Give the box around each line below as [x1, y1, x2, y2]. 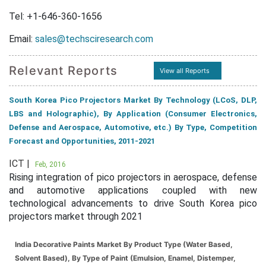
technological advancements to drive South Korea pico [9, 198, 257, 209]
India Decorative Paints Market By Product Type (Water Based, [15, 240, 233, 249]
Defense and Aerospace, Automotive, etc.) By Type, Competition [9, 123, 257, 132]
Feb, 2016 [35, 160, 66, 169]
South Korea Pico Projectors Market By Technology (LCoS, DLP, [9, 96, 257, 104]
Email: [9, 33, 35, 45]
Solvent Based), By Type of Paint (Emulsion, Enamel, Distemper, [15, 254, 236, 262]
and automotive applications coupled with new [9, 185, 257, 196]
